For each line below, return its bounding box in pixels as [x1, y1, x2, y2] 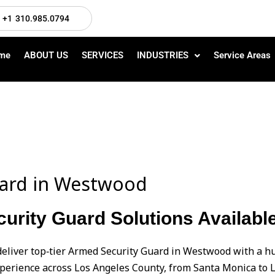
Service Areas [213, 50, 271, 61]
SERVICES [81, 50, 123, 61]
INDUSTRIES [136, 50, 188, 61]
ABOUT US [23, 50, 68, 61]
